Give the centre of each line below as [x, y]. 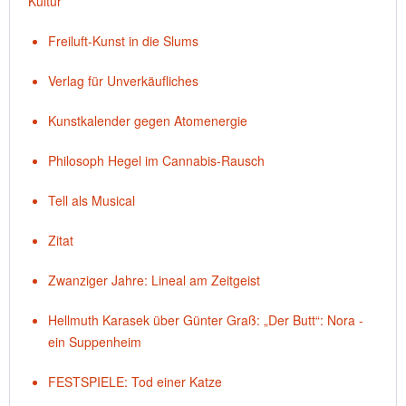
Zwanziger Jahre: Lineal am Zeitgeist [154, 280]
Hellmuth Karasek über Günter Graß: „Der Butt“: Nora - [206, 320]
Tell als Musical [92, 200]
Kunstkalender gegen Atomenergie [148, 121]
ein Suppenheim [95, 342]
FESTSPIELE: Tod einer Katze [135, 382]
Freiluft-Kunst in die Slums [123, 41]
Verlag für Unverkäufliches [123, 81]
